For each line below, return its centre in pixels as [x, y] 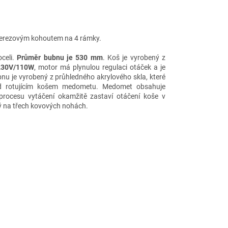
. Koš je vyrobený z [134, 57]
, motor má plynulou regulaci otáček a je [100, 67]
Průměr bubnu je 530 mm [60, 57]
